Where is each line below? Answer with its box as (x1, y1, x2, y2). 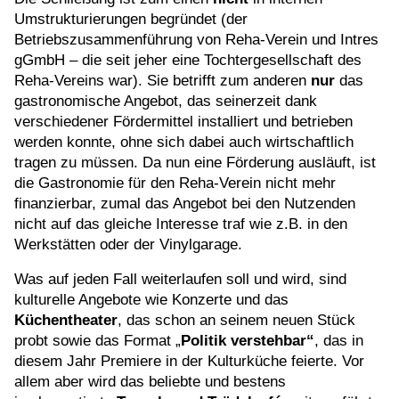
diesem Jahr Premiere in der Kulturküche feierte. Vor (14, 352, 364, 370)
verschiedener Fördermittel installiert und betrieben (14, 112, 353, 130)
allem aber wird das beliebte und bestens (14, 372, 286, 390)
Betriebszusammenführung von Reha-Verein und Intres (14, 30, 379, 48)
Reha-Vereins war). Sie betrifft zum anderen (14, 71, 311, 89)
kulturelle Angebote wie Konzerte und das (14, 290, 289, 308)
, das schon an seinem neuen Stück (118, 311, 355, 329)
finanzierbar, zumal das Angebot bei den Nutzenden (14, 194, 355, 212)
